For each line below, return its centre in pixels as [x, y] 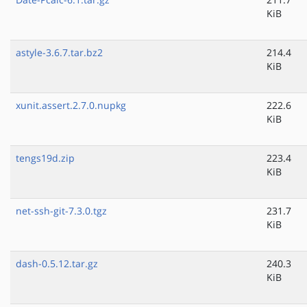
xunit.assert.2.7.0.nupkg [71, 106]
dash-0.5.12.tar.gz [57, 264]
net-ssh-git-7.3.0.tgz [61, 211]
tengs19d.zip [45, 158]
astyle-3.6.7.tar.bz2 [59, 53]
